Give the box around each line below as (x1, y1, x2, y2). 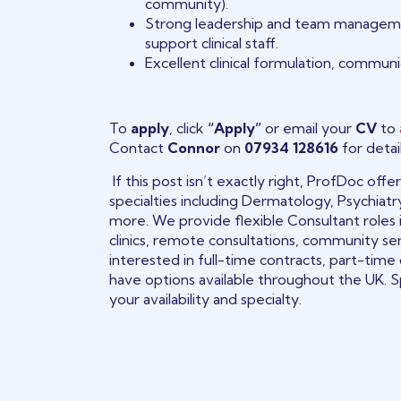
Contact (109, 139, 168, 158)
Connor (167, 139, 221, 158)
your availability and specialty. (109, 289, 303, 308)
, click (169, 119, 209, 138)
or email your (261, 119, 356, 138)
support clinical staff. (145, 34, 279, 53)
